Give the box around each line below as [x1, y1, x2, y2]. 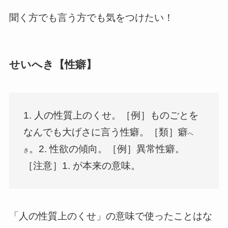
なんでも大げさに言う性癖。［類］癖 [23, 127, 188, 138]
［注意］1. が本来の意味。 [23, 160, 141, 172]
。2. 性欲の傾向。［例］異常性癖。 [29, 144, 185, 155]
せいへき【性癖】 [9, 58, 97, 70]
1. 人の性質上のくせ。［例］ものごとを [23, 110, 199, 121]
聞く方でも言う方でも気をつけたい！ [9, 12, 174, 23]
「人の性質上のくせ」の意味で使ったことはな [9, 211, 212, 222]
